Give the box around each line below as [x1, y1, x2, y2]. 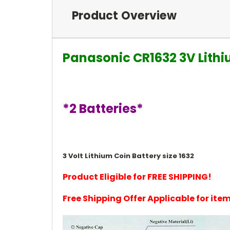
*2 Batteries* [63, 100, 143, 117]
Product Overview [71, 7, 177, 24]
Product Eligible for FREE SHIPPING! [63, 170, 212, 183]
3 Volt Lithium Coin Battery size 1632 [63, 150, 194, 161]
